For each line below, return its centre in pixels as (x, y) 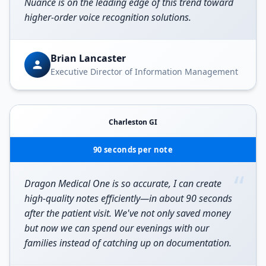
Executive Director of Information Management (144, 72)
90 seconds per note (133, 149)
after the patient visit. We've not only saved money (127, 213)
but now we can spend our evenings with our (117, 228)
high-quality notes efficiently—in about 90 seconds (128, 198)
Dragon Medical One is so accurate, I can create (123, 183)
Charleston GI (133, 122)
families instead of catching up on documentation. (128, 243)
